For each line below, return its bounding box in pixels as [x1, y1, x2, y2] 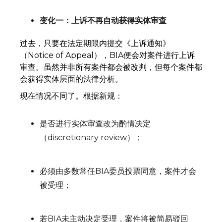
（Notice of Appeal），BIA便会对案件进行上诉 [20, 51, 195, 60]
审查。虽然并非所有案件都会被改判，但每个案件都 [20, 62, 202, 72]
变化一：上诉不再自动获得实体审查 [40, 16, 166, 25]
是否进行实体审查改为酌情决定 [40, 119, 151, 128]
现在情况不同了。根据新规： [20, 91, 123, 101]
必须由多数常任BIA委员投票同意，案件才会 [40, 166, 196, 176]
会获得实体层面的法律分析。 [20, 74, 123, 84]
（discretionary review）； [40, 133, 143, 142]
